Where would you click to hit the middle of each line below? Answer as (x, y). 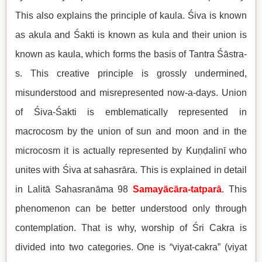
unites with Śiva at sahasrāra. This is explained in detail (131, 170)
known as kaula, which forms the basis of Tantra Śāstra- (131, 54)
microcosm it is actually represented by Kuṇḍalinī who (131, 151)
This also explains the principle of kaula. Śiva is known (131, 15)
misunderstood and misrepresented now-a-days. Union (131, 93)
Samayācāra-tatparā (177, 189)
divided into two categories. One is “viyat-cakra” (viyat (131, 247)
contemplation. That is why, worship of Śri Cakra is (131, 228)
